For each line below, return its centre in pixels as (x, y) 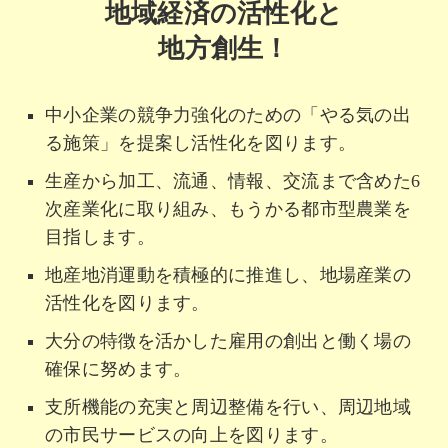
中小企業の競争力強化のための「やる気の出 (228, 114)
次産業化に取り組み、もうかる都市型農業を (228, 208)
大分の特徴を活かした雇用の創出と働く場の (228, 340)
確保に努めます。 (118, 368)
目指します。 (100, 236)
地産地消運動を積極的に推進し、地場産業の (228, 274)
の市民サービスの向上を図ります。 (191, 434)
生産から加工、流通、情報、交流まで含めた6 (233, 180)
